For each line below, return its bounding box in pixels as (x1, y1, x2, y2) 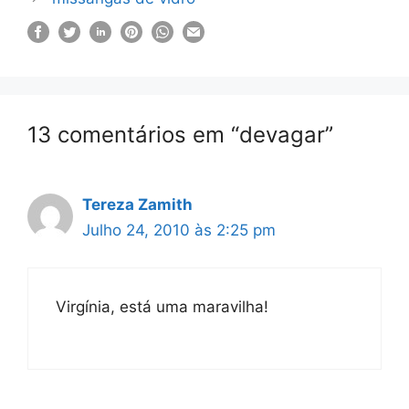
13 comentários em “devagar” (27, 121, 333, 148)
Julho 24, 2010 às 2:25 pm (82, 221, 276, 239)
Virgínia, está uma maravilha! (56, 297, 268, 316)
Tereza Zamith (82, 195, 193, 214)
